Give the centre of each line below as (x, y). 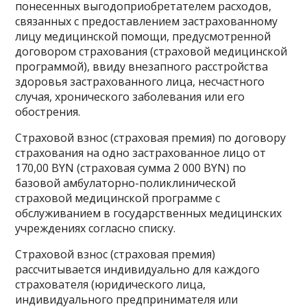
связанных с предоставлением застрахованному (147, 21)
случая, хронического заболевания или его (130, 97)
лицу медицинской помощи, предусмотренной (143, 36)
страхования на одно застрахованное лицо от (141, 153)
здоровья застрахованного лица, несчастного (140, 82)
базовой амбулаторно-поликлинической (126, 183)
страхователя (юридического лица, (111, 284)
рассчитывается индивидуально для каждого (138, 269)
